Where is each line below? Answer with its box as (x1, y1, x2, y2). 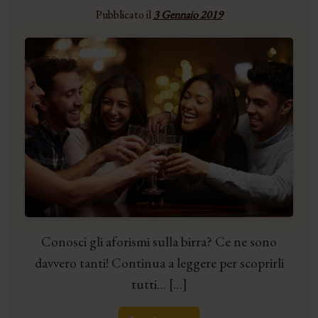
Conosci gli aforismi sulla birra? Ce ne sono (41, 232, 277, 251)
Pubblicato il (95, 7, 153, 23)
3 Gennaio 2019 (153, 7, 223, 23)
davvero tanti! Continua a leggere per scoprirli (34, 253, 284, 272)
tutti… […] (131, 275, 187, 293)
